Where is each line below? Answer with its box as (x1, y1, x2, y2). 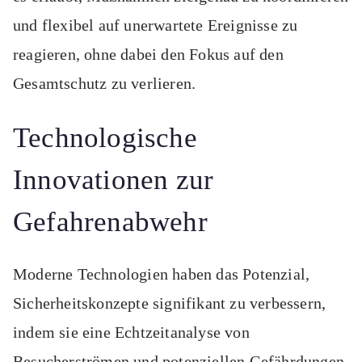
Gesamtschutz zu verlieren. (13, 74, 196, 93)
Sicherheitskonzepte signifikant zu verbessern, (13, 294, 326, 313)
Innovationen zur (13, 164, 214, 196)
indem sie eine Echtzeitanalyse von (13, 323, 250, 342)
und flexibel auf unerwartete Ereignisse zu (13, 16, 298, 35)
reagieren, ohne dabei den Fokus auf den (13, 45, 284, 64)
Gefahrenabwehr (13, 206, 208, 238)
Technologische (13, 122, 197, 154)
